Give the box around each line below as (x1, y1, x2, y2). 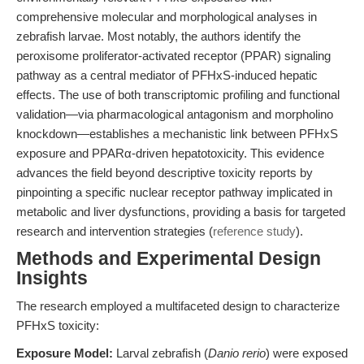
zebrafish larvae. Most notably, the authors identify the (16, 29, 301, 43)
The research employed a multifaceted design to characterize (16, 299, 340, 313)
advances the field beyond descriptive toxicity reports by (16, 166, 313, 180)
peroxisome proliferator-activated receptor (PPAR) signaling (16, 49, 331, 63)
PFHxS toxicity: (16, 318, 99, 332)
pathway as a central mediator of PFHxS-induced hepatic (16, 68, 318, 82)
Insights (16, 268, 88, 288)
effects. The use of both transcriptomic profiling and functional (16, 88, 340, 102)
